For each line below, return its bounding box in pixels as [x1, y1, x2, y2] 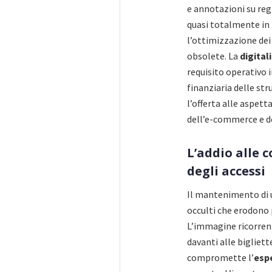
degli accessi [187, 163, 265, 180]
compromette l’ [187, 251, 254, 264]
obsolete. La [187, 50, 240, 63]
